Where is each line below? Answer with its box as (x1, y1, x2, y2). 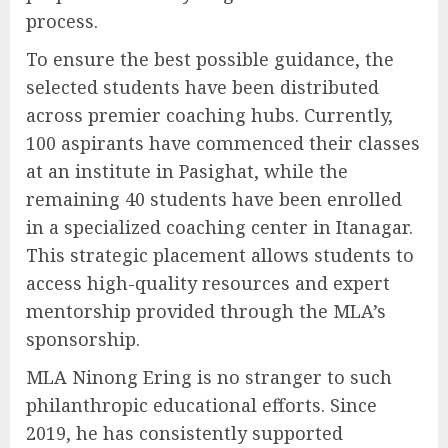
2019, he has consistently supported (26, 421, 343, 446)
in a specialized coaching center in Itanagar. (26, 215, 413, 240)
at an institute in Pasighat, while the (26, 159, 348, 184)
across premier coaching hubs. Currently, (26, 103, 393, 128)
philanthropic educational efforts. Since (26, 393, 377, 418)
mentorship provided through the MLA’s (26, 299, 386, 324)
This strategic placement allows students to (26, 243, 414, 268)
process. (26, 9, 98, 34)
